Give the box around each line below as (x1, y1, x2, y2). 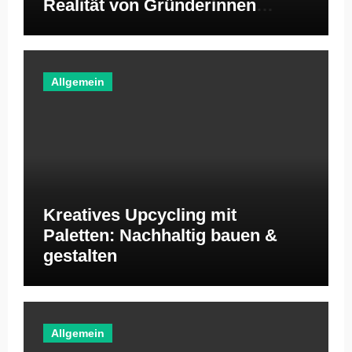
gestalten (42, 246, 117, 266)
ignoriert (42, 15, 112, 35)
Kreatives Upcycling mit (42, 205, 236, 225)
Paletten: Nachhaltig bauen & (42, 225, 277, 245)
